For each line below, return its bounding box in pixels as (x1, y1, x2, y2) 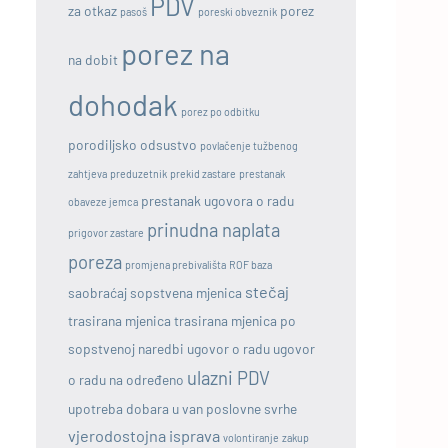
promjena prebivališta (125, 257, 226, 271)
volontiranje (223, 430, 279, 444)
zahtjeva (68, 166, 107, 180)
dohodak (68, 86, 178, 122)
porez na (121, 35, 230, 71)
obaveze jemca (68, 194, 138, 208)
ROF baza (229, 257, 272, 271)
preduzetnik (110, 166, 167, 180)
